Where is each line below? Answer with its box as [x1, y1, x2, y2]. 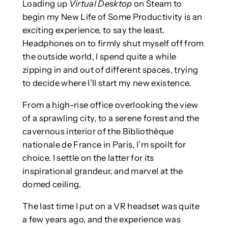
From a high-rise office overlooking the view [22, 99, 198, 110]
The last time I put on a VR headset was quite [22, 201, 199, 211]
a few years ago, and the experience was [22, 214, 181, 224]
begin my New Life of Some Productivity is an [22, 11, 203, 22]
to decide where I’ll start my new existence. [22, 77, 191, 88]
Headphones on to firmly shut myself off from [22, 38, 204, 48]
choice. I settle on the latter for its [22, 152, 154, 163]
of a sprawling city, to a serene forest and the [22, 112, 199, 123]
